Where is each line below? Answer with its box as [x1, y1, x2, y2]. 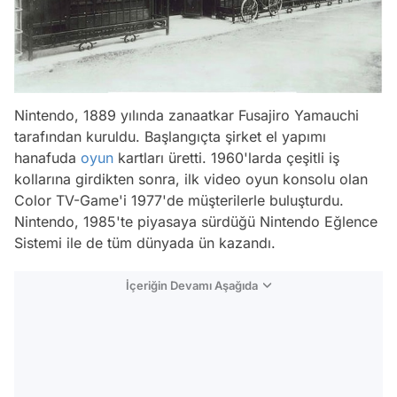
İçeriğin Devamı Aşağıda [126, 278, 258, 293]
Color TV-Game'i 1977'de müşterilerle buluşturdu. [14, 191, 344, 210]
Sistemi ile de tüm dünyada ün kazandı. [14, 234, 276, 253]
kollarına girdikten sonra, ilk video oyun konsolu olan [14, 170, 368, 189]
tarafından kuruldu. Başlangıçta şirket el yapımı [14, 128, 326, 146]
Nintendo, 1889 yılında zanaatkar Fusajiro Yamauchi [14, 106, 359, 125]
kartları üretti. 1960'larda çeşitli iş [113, 149, 339, 167]
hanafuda [14, 149, 81, 167]
